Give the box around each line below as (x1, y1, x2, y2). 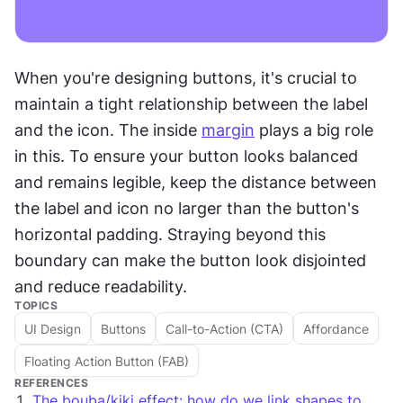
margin (201, 121, 255, 139)
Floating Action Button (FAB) (24, 353, 189, 369)
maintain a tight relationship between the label (14, 94, 368, 113)
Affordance (303, 320, 369, 336)
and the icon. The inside (14, 121, 201, 139)
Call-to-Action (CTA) (166, 320, 283, 336)
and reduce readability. (14, 277, 192, 296)
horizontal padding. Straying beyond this (14, 225, 326, 244)
